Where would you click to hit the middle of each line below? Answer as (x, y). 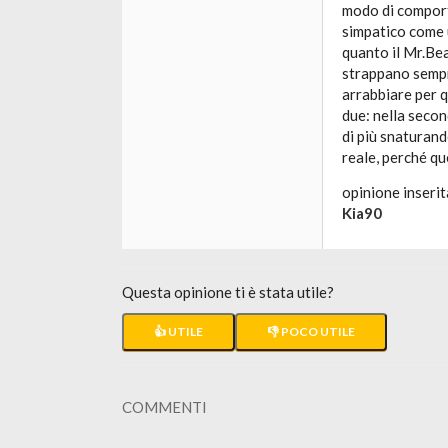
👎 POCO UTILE (311, 331)
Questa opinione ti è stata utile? (228, 292)
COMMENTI (164, 407)
